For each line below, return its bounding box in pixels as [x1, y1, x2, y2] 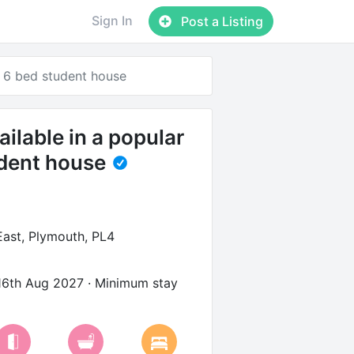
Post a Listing [178, 13, 264, 29]
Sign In [92, 13, 134, 28]
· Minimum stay [83, 275, 178, 291]
